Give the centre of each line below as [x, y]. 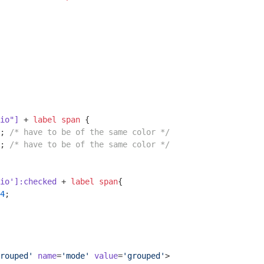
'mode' [75, 256]
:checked [38, 181]
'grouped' [144, 256]
